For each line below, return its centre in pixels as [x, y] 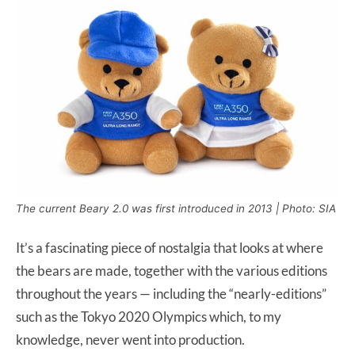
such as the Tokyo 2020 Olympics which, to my [149, 316]
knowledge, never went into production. [132, 339]
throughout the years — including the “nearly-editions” [171, 293]
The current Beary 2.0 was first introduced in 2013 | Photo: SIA [176, 208]
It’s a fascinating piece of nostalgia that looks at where [170, 247]
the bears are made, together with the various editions [172, 270]
